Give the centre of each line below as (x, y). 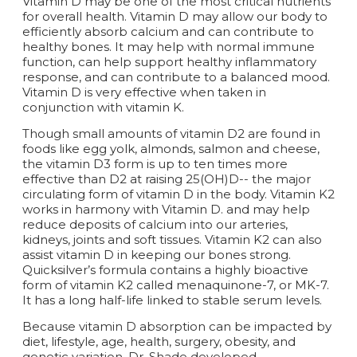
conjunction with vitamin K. (103, 107)
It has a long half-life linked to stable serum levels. (172, 300)
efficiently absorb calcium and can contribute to (168, 31)
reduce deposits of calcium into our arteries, (155, 224)
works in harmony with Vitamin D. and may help (166, 209)
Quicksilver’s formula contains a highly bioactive (165, 269)
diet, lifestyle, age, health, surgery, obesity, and (159, 341)
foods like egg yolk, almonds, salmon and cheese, (171, 148)
